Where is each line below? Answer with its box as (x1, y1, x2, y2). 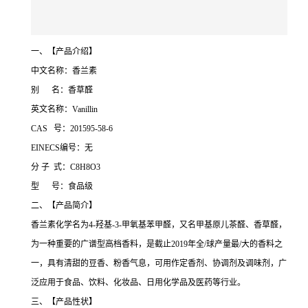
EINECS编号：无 (31, 143, 93, 153)
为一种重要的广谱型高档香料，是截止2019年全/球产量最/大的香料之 (31, 239, 283, 250)
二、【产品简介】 (31, 201, 97, 211)
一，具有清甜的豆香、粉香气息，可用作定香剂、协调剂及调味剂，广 (31, 258, 287, 269)
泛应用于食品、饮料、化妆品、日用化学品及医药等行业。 (31, 278, 245, 288)
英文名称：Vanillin (31, 104, 98, 115)
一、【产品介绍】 (31, 47, 97, 57)
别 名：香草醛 (31, 85, 93, 96)
